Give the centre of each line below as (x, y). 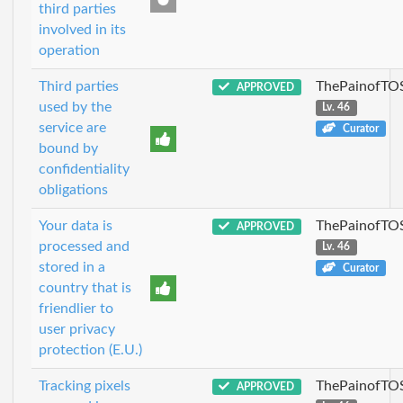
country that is (85, 287)
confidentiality (84, 169)
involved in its (82, 29)
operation (69, 50)
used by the (75, 107)
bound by (68, 148)
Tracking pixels (85, 385)
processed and (84, 246)
